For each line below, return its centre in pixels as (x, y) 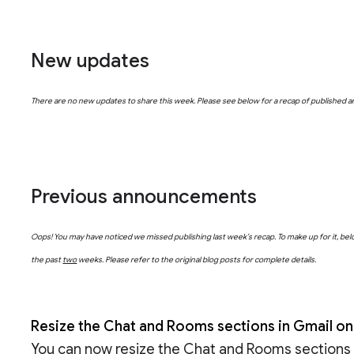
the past (47, 260)
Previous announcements (144, 197)
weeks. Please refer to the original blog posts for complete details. (197, 260)
